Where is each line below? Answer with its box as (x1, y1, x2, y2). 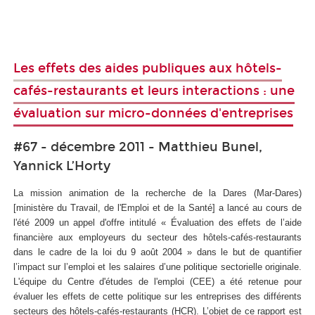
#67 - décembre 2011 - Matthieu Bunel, (13, 139, 262, 155)
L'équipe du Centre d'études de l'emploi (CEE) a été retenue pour (13, 276, 302, 288)
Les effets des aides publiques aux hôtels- (13, 60, 282, 76)
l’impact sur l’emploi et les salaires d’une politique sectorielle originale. (13, 262, 302, 273)
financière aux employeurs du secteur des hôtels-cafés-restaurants (13, 232, 302, 243)
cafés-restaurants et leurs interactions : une (13, 82, 295, 98)
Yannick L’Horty (13, 158, 110, 174)
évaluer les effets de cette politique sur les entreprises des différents (13, 291, 302, 302)
